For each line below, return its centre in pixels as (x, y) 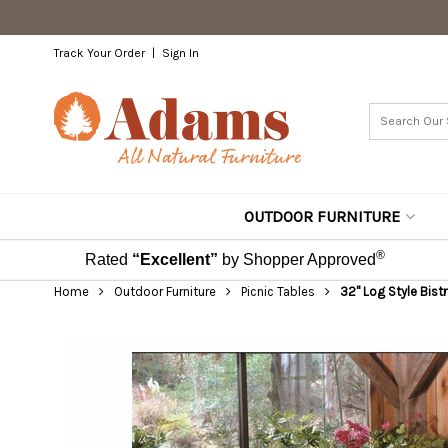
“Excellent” (174, 259)
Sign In (180, 53)
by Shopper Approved (298, 259)
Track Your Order (99, 53)
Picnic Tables (277, 291)
